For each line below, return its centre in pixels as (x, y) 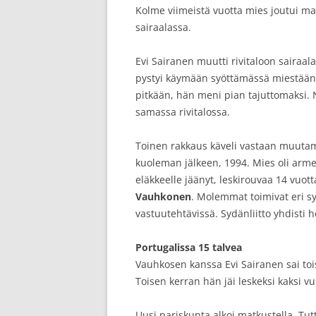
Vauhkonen (163, 196)
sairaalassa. (163, 27)
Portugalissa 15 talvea (189, 247)
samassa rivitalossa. (183, 112)
